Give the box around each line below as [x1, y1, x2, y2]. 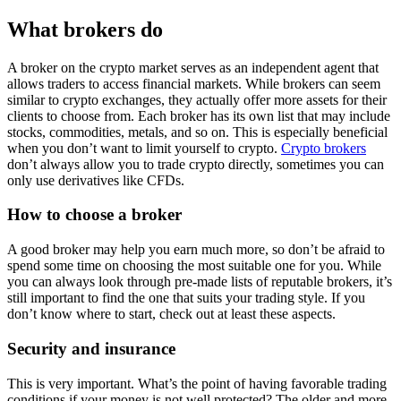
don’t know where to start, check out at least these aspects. [7, 306, 336, 322]
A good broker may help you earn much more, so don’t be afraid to [7, 242, 385, 258]
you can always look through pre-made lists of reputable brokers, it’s [7, 274, 392, 290]
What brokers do [7, 17, 163, 41]
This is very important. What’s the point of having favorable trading [7, 375, 387, 391]
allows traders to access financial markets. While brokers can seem [7, 75, 380, 91]
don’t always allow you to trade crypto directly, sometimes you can [7, 156, 384, 172]
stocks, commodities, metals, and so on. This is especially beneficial [7, 124, 388, 140]
